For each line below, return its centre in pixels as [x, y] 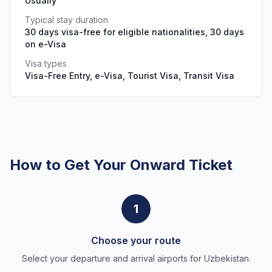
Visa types [46, 63]
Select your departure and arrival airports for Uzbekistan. [136, 258]
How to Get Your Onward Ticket [121, 165]
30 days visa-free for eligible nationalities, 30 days [134, 32]
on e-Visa [46, 44]
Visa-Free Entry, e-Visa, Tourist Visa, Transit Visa [130, 76]
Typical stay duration [66, 20]
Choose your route [136, 240]
